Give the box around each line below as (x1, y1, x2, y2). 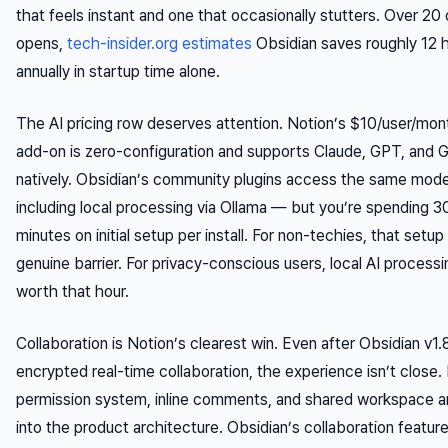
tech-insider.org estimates (67, 34, 252, 54)
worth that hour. (16, 282, 129, 302)
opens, (16, 34, 67, 54)
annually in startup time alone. (16, 62, 220, 82)
